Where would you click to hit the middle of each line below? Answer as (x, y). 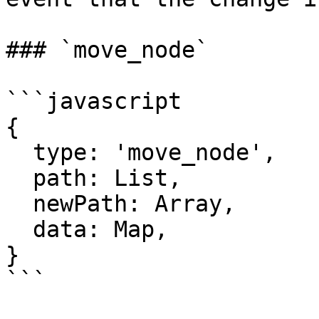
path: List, (19, 178)
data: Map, (19, 229)
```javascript (94, 101)
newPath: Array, (19, 204)
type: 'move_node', (19, 152)
